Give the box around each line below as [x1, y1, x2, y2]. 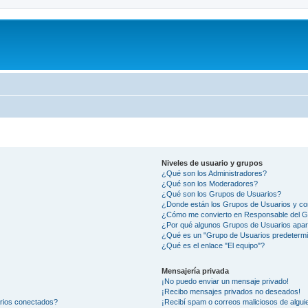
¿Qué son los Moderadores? [162, 179, 258, 188]
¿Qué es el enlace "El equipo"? [162, 241, 265, 250]
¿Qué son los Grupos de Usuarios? [162, 190, 282, 198]
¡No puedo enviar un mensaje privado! [162, 277, 289, 285]
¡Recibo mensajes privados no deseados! [162, 287, 301, 296]
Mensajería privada [162, 267, 230, 275]
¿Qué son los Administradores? [162, 169, 267, 177]
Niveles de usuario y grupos [162, 159, 263, 167]
